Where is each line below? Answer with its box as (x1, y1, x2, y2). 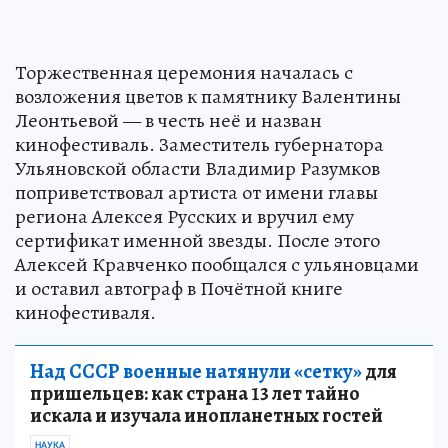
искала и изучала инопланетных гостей (30, 401, 383, 429)
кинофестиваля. (15, 298, 156, 326)
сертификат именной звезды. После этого (15, 226, 380, 254)
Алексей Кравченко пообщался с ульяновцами (15, 250, 419, 278)
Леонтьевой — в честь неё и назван (15, 106, 322, 134)
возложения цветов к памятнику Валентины (15, 82, 401, 110)
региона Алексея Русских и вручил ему (15, 202, 354, 230)
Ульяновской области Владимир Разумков (15, 154, 380, 182)
